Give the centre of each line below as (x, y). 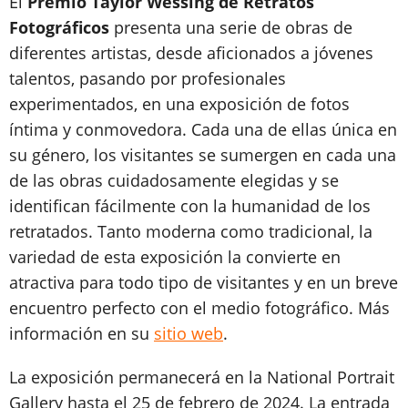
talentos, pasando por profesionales (148, 78)
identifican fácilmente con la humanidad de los (190, 205)
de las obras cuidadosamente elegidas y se (174, 180)
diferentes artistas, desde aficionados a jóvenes (191, 52)
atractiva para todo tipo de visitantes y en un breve (204, 282)
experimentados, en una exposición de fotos (179, 103)
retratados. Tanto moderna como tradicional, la (191, 231)
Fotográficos (59, 27)
